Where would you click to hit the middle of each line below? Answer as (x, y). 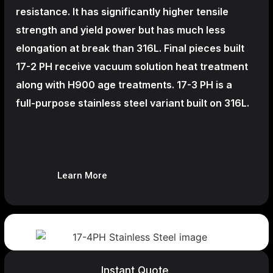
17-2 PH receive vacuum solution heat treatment (132, 66)
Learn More (82, 175)
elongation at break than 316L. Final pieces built (130, 48)
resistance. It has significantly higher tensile (122, 11)
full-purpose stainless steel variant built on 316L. (133, 103)
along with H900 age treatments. (96, 84)
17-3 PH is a (204, 84)
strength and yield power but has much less (121, 30)
